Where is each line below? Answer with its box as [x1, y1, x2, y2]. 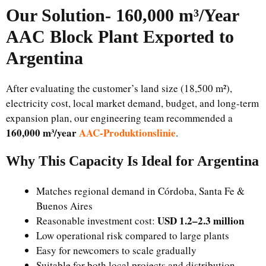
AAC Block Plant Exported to [6, 27, 234, 46]
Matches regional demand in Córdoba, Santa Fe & [36, 184, 245, 198]
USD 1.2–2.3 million [157, 213, 244, 228]
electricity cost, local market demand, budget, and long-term [6, 96, 259, 110]
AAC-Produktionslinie [79, 125, 176, 140]
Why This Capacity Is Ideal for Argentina [6, 153, 259, 169]
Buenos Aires [36, 199, 93, 213]
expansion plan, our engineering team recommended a [6, 111, 233, 125]
